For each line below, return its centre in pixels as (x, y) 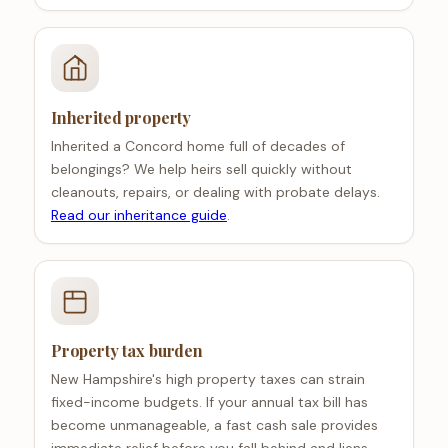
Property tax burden (126, 351)
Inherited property (121, 118)
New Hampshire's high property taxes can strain (207, 379)
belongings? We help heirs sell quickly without (201, 169)
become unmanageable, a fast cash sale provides (214, 425)
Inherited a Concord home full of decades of (197, 146)
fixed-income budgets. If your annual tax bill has (209, 402)
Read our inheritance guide (138, 215)
